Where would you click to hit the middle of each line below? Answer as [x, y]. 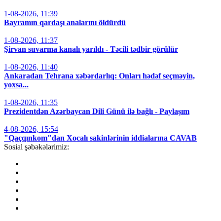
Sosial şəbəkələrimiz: [37, 147]
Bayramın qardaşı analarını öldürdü [65, 23]
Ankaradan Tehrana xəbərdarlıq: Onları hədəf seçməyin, [99, 76]
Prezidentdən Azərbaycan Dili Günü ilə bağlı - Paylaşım [97, 111]
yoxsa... [16, 85]
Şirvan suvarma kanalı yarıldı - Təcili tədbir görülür [91, 49]
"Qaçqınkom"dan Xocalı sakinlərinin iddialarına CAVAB [100, 138]
